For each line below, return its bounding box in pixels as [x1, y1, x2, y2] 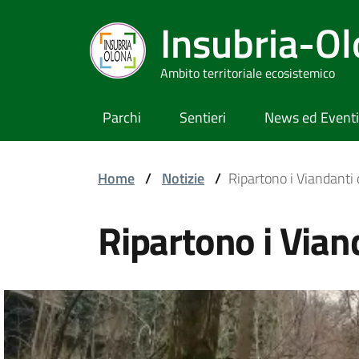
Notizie [162, 167, 204, 189]
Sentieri [179, 107, 226, 128]
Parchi [103, 107, 141, 128]
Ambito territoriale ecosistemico [160, 63, 335, 83]
